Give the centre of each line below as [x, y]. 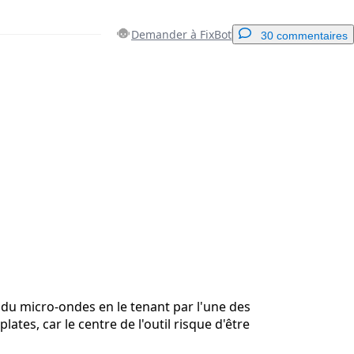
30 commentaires [304, 36]
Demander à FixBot [181, 35]
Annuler [164, 190]
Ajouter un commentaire [268, 90]
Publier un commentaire [254, 190]
